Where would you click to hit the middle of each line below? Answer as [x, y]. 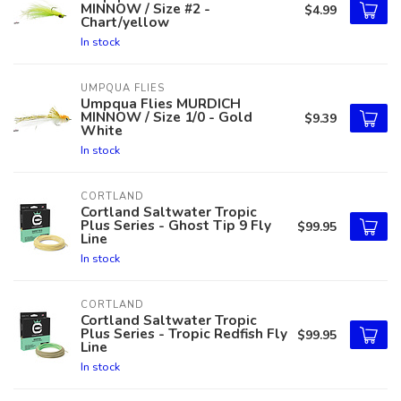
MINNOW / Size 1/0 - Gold [166, 117]
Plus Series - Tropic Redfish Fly [184, 333]
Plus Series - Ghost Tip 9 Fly [176, 225]
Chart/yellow [125, 22]
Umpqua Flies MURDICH [161, 103]
